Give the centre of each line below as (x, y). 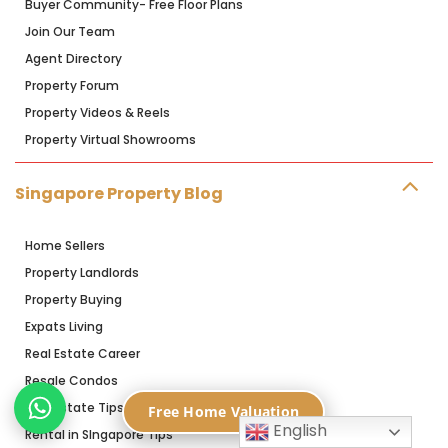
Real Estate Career (82, 354)
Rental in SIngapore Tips (99, 435)
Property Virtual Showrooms (110, 140)
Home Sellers (65, 246)
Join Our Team (70, 32)
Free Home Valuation (224, 411)
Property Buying (73, 300)
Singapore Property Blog (119, 194)
